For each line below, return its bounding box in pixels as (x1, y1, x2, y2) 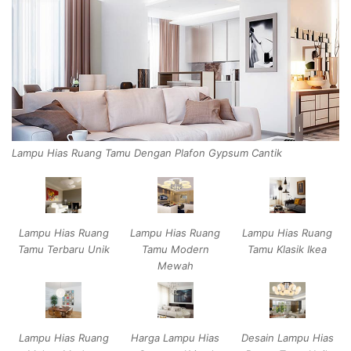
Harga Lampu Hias (131, 331, 220, 344)
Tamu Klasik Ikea (248, 243, 327, 256)
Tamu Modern (141, 243, 209, 256)
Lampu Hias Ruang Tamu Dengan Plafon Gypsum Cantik (12, 147, 282, 160)
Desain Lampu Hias (241, 331, 334, 344)
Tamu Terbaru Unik (17, 243, 110, 256)
